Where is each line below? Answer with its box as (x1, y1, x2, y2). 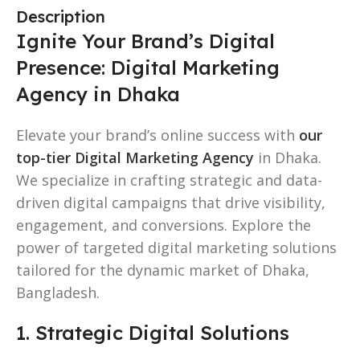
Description (16, 6, 105, 27)
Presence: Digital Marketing (16, 55, 280, 80)
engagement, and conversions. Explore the (16, 215, 311, 235)
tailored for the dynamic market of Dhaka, (16, 260, 309, 280)
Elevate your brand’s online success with (16, 125, 299, 145)
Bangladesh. (16, 282, 100, 302)
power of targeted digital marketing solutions (16, 237, 337, 257)
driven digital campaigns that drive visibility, (16, 192, 325, 212)
